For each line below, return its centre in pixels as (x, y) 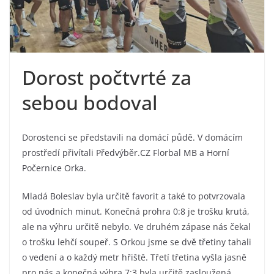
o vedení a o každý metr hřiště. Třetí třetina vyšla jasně (134, 257)
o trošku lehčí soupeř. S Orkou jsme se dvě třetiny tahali (137, 242)
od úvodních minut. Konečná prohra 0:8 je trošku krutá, (136, 211)
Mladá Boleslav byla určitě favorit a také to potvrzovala (134, 196)
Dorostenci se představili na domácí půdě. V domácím (132, 137)
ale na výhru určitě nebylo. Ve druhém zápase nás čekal (136, 226)
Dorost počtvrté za (107, 77)
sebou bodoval (90, 102)
